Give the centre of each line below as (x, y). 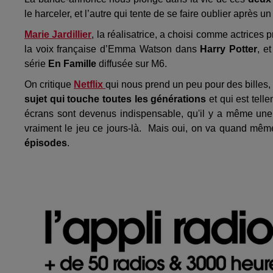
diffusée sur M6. (132, 63)
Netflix (90, 84)
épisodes (46, 143)
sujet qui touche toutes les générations (115, 99)
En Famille (72, 63)
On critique (49, 84)
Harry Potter (229, 49)
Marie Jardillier (58, 34)
